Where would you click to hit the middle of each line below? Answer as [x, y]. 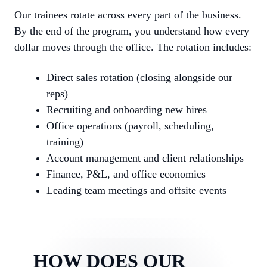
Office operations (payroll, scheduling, [130, 126]
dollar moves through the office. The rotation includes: [133, 47]
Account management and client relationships [145, 158]
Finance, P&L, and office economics [126, 174]
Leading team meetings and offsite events [136, 190]
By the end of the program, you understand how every [132, 31]
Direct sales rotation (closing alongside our [139, 77]
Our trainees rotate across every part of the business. [128, 15]
